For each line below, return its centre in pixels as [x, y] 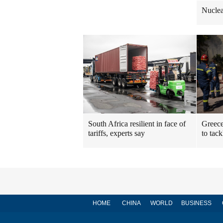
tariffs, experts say [116, 133]
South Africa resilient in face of [137, 124]
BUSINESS [196, 203]
